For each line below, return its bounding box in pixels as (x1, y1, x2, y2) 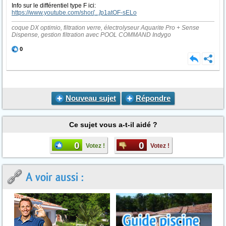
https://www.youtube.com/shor (12, 9, 93, 16)
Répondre (136, 94, 171, 102)
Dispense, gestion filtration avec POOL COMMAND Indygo (12, 31, 171, 38)
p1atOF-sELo (100, 9, 137, 16)
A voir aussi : (23, 172, 84, 183)
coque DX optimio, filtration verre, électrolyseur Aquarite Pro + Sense (12, 24, 199, 31)
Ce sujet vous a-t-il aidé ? (69, 121, 157, 129)
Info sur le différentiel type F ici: (12, 2, 96, 9)
